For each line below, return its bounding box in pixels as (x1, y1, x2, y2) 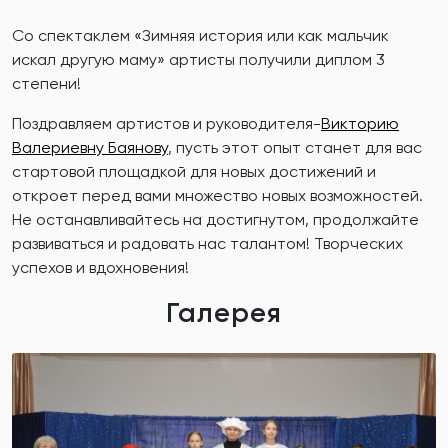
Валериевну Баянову (12, 137, 168, 157)
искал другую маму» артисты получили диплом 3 (12, 49, 385, 69)
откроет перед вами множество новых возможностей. (12, 185, 423, 205)
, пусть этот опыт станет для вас (168, 137, 422, 157)
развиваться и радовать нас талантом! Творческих (12, 233, 403, 253)
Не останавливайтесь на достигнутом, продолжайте (12, 209, 419, 229)
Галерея (165, 295, 283, 329)
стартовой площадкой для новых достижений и (12, 161, 376, 181)
